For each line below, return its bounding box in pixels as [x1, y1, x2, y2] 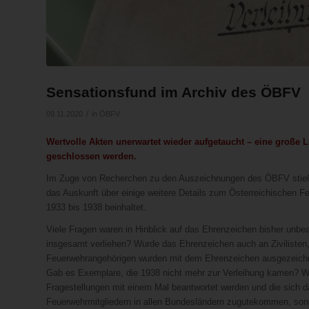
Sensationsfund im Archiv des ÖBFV [46, 83, 301, 100]
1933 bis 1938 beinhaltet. [46, 201, 146, 212]
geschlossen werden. [46, 150, 137, 161]
